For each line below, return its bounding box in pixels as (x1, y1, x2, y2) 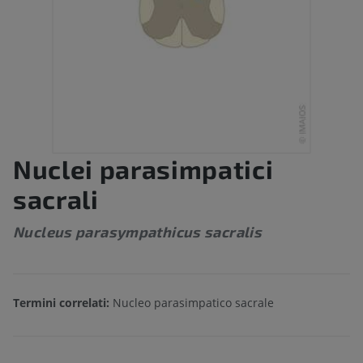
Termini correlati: (13, 295, 113, 311)
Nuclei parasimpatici (13, 153, 274, 185)
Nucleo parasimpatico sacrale (113, 295, 274, 311)
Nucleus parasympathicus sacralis (13, 223, 263, 241)
